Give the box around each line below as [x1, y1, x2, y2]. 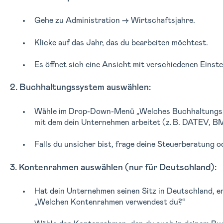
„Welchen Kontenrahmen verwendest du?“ [34, 198, 185, 206]
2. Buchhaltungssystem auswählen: [9, 83, 151, 93]
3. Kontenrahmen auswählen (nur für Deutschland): [9, 163, 217, 172]
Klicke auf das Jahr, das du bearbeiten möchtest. [34, 38, 208, 47]
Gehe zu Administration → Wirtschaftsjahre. [34, 16, 195, 25]
